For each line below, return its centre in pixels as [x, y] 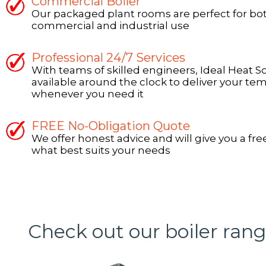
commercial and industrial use [110, 26]
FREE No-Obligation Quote [111, 126]
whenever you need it [88, 94]
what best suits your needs [101, 150]
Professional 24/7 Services [108, 58]
